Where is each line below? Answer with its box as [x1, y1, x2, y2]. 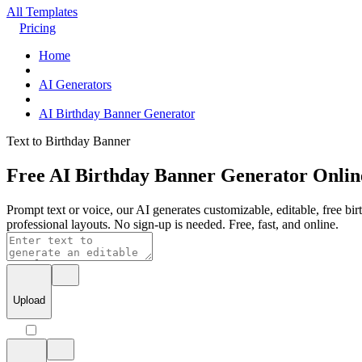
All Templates [6, 5, 78, 19]
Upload [13, 294, 45, 307]
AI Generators [39, 78, 112, 91]
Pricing [19, 21, 56, 35]
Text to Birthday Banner [6, 134, 130, 148]
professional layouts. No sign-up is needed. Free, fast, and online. [6, 217, 339, 231]
